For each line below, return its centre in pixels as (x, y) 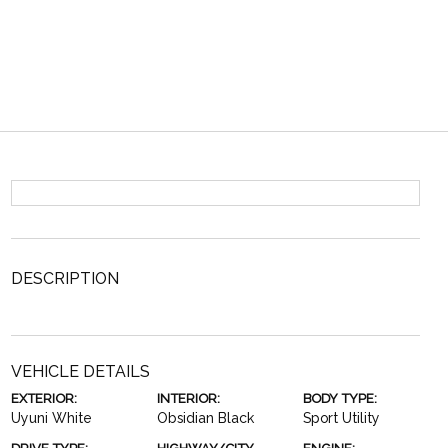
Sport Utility (342, 418)
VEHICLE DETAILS (80, 371)
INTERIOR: (188, 398)
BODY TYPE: (340, 398)
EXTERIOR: (43, 398)
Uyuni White (51, 418)
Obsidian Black (205, 418)
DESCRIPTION (64, 278)
